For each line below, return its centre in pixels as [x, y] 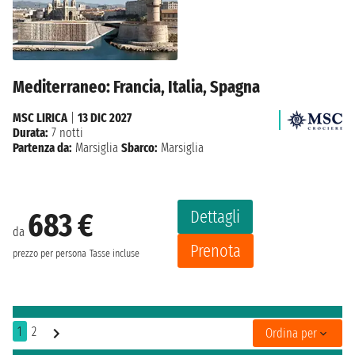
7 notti [66, 132]
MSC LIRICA [40, 117]
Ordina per [291, 334]
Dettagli [215, 216]
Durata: [31, 132]
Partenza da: [42, 147]
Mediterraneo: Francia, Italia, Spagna [136, 86]
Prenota [216, 250]
